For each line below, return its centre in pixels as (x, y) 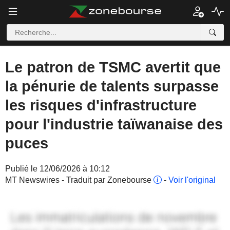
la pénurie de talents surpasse (112, 86)
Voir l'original (192, 180)
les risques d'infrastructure (101, 105)
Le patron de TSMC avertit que (113, 67)
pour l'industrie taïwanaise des (114, 124)
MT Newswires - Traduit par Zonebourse (79, 180)
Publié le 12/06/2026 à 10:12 (57, 169)
